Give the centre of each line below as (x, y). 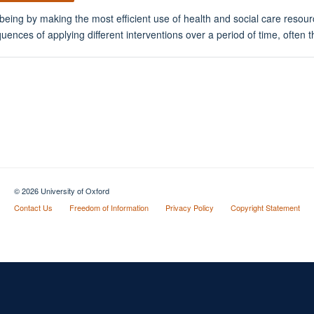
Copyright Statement (265, 207)
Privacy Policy (189, 207)
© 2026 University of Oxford (61, 190)
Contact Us (33, 207)
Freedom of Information (109, 207)
